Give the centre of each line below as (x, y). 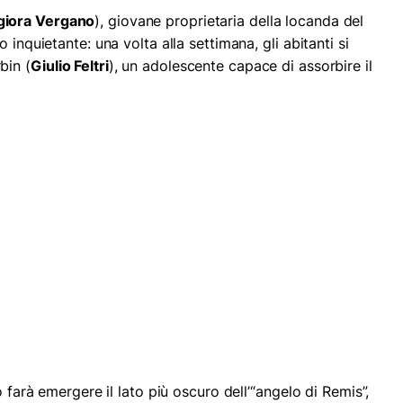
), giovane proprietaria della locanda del (229, 21)
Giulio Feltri (70, 66)
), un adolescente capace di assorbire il (240, 66)
